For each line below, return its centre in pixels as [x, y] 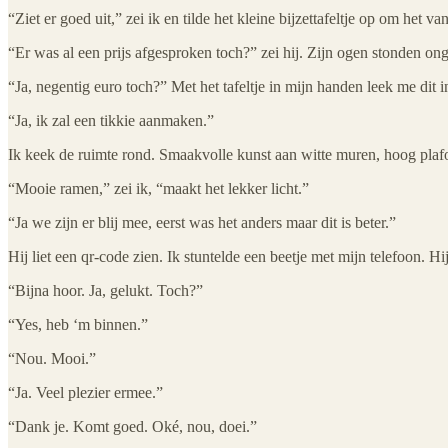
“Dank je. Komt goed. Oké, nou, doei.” [132, 426]
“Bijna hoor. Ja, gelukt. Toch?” [105, 290]
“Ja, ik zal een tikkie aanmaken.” [111, 120]
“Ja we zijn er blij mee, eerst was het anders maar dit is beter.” [202, 222]
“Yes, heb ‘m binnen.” [78, 324]
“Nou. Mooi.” [52, 358]
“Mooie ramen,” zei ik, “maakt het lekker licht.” [158, 188]
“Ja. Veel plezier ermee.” [85, 392]
